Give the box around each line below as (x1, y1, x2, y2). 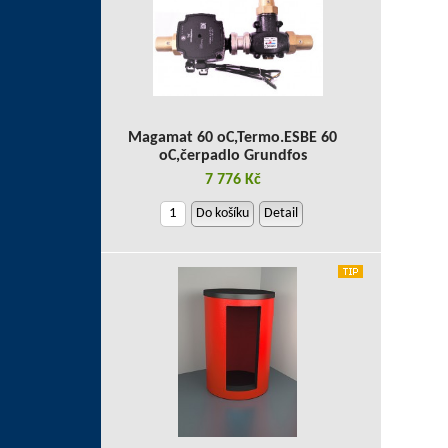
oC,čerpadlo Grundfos (158, 148, 307, 164)
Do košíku (196, 206, 249, 221)
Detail (264, 206, 298, 221)
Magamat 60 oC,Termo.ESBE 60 (128, 130, 337, 146)
